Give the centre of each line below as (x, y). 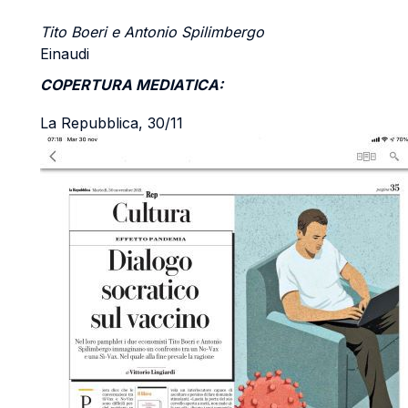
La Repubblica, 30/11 (112, 123)
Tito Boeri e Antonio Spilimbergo (152, 32)
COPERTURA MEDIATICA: (132, 85)
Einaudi (65, 54)
